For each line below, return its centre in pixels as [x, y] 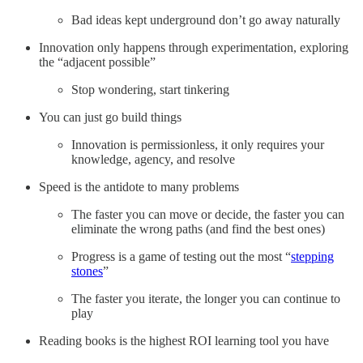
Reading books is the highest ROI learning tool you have [184, 341]
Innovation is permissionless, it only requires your [198, 145]
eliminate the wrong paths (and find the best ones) [198, 229]
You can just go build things [110, 117]
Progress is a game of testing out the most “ [181, 257]
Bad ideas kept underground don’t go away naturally [206, 20]
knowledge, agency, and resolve [153, 160]
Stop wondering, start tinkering [150, 90]
